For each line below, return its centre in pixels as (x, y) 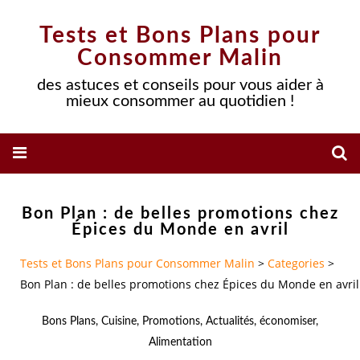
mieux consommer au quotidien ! (180, 101)
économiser (288, 321)
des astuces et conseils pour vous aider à (180, 85)
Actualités (230, 321)
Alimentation (180, 342)
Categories (296, 264)
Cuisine (119, 321)
